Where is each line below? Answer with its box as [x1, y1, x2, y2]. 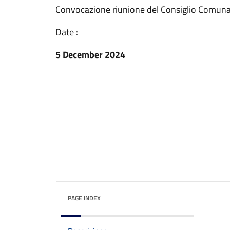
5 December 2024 [55, 48, 125, 62]
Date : [55, 25, 78, 39]
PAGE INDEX [68, 193, 101, 203]
